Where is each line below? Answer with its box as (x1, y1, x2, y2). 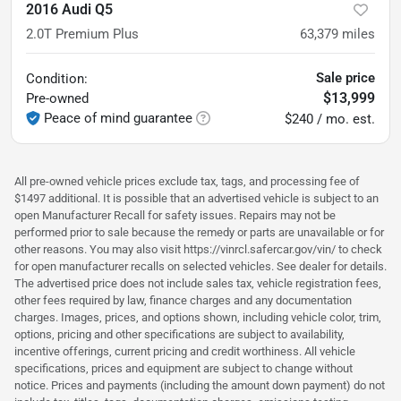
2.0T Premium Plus (26, 25, 139, 42)
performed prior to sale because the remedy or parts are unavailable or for (14, 225, 384, 239)
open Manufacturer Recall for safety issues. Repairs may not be (14, 208, 336, 222)
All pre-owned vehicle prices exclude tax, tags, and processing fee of (14, 174, 360, 188)
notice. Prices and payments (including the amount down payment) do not (14, 378, 385, 392)
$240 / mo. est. (285, 110, 375, 127)
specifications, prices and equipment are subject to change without (14, 361, 353, 375)
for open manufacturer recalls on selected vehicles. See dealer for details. (14, 259, 387, 273)
